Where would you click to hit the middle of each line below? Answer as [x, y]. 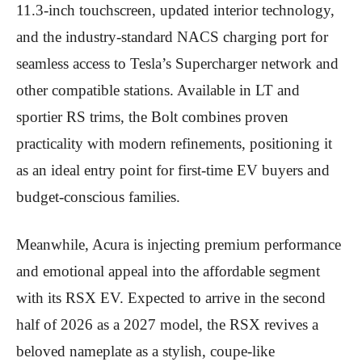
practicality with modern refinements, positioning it [174, 143]
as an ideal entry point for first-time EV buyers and [173, 170]
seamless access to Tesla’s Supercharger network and [177, 63]
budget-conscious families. [98, 196]
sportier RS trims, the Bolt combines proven [152, 116]
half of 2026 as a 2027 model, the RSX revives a [167, 324]
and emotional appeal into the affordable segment [168, 271]
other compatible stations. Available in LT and [158, 90]
